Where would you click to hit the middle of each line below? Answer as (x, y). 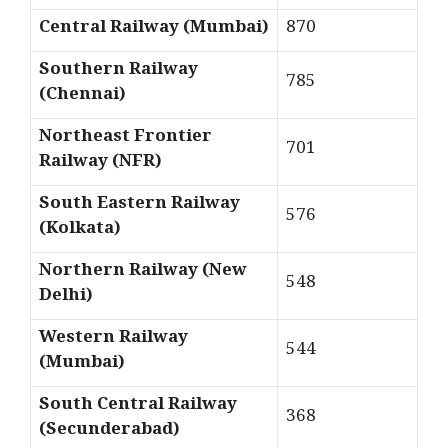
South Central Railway (138, 408)
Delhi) (66, 299)
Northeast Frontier (125, 140)
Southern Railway (118, 73)
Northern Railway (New (143, 274)
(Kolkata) (80, 232)
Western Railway (113, 341)
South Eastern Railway (139, 207)
